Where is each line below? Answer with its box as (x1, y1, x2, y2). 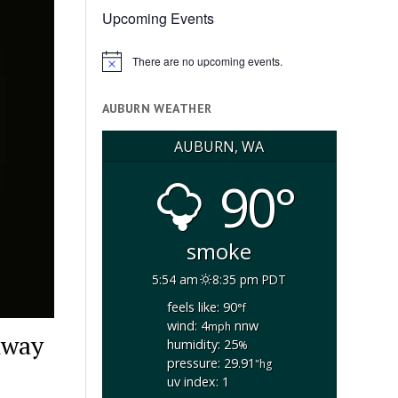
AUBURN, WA (174, 136, 265, 156)
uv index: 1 (166, 373, 229, 391)
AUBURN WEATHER (101, 100, 212, 117)
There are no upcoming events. (131, 53, 283, 69)
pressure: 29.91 (166, 354, 255, 372)
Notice (100, 59, 132, 75)
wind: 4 (166, 317, 208, 335)
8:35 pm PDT (212, 270, 287, 288)
